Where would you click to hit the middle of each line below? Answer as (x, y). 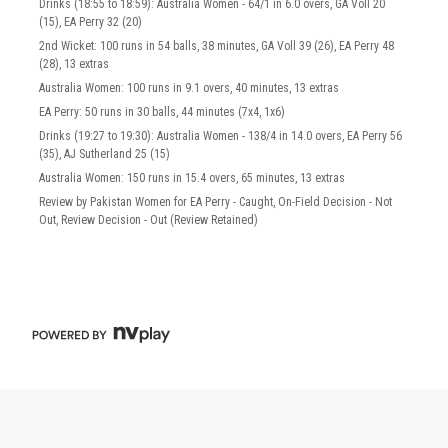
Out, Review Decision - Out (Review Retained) (148, 219)
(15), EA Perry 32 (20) (90, 21)
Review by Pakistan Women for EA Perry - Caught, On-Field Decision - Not (215, 201)
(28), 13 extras (74, 63)
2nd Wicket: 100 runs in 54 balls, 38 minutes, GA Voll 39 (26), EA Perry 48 (216, 45)
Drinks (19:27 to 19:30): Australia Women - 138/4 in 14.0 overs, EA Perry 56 (220, 135)
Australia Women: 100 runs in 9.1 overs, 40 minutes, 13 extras (189, 87)
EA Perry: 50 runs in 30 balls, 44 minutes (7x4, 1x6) (162, 111)
